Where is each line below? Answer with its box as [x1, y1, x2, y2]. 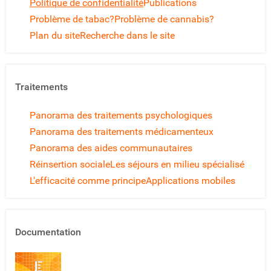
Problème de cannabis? [114, 13, 214, 25]
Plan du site [30, 29, 80, 41]
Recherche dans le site [80, 29, 175, 41]
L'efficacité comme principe [30, 174, 146, 186]
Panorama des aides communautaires [30, 142, 192, 154]
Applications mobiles [146, 174, 235, 186]
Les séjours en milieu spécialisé [110, 158, 244, 170]
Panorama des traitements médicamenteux [30, 125, 214, 137]
